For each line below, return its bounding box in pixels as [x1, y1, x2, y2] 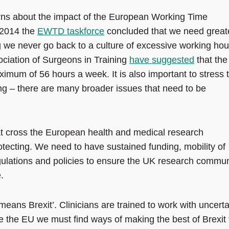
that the [194, 55, 227, 65]
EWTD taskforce [37, 26, 104, 37]
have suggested [129, 55, 194, 65]
